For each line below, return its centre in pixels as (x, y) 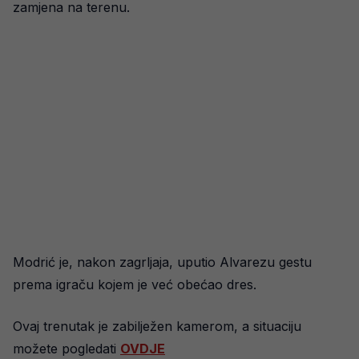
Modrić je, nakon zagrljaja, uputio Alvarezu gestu (162, 262)
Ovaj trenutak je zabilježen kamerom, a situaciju (157, 326)
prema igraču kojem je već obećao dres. (135, 284)
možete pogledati (67, 349)
